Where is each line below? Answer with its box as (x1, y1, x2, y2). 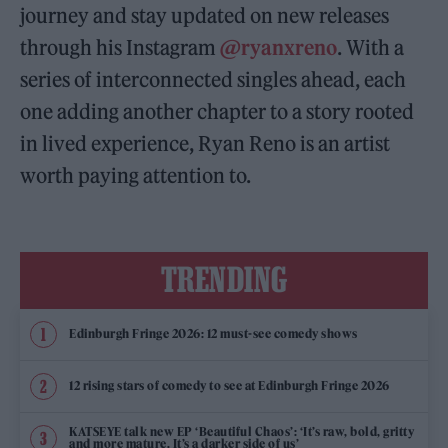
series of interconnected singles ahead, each (20, 66, 407, 92)
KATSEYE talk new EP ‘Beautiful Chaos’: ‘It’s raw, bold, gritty (69, 424, 414, 440)
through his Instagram (20, 34, 221, 60)
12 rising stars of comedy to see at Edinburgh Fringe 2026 (69, 378, 390, 394)
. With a (337, 34, 405, 60)
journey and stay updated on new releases (20, 2, 390, 28)
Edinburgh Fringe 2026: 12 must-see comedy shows (69, 326, 358, 342)
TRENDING (160, 259, 288, 298)
